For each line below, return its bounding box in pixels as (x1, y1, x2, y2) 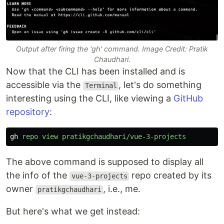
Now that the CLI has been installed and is (6, 66, 185, 77)
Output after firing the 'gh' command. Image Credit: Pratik (16, 44, 208, 53)
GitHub (173, 93, 203, 104)
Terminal (84, 81, 117, 90)
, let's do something (118, 79, 202, 90)
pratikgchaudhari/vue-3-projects (62, 132, 186, 141)
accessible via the (6, 79, 83, 90)
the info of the (6, 170, 69, 181)
